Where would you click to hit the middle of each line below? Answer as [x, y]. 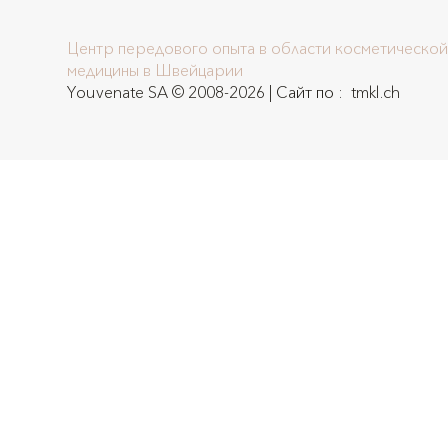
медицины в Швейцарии [155, 70]
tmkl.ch [374, 92]
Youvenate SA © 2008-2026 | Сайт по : [207, 92]
